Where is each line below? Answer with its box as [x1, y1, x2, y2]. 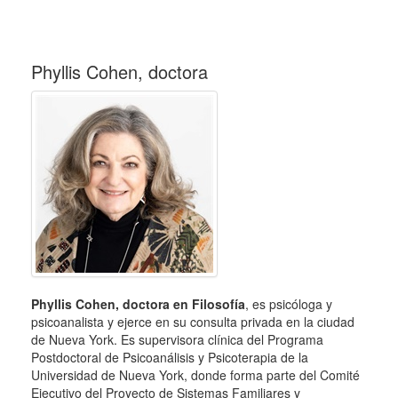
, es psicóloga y [245, 295, 332, 313]
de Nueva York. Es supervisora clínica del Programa [31, 330, 323, 348]
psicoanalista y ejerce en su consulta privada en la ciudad [31, 313, 354, 330]
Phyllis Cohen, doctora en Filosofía [31, 295, 245, 313]
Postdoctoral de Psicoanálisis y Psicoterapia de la [31, 348, 308, 366]
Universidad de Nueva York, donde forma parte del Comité [31, 366, 360, 384]
